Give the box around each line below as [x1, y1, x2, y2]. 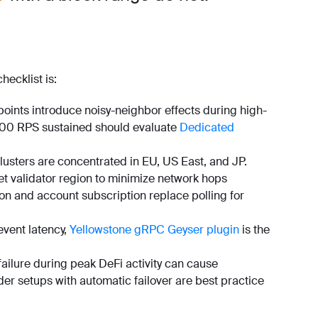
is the [239, 221, 270, 237]
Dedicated [180, 119, 234, 135]
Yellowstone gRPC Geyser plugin [70, 221, 239, 237]
